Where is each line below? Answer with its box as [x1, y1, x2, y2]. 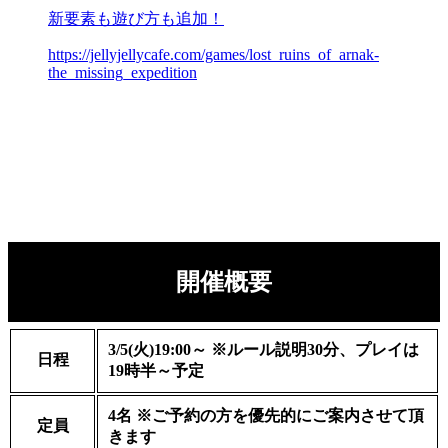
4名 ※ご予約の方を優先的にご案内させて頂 [108, 406, 424, 424]
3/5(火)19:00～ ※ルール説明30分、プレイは [108, 340, 419, 358]
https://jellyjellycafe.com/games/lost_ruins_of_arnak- [48, 45, 379, 63]
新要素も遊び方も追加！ [48, 9, 224, 27]
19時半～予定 [108, 361, 204, 379]
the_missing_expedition [48, 63, 197, 81]
